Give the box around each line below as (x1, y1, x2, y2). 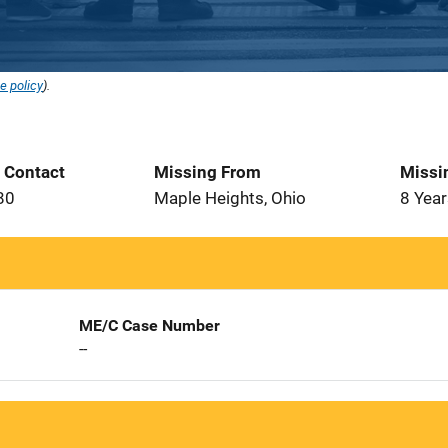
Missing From (154, 162, 261, 182)
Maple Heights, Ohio (154, 188, 306, 208)
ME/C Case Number (78, 316, 220, 335)
